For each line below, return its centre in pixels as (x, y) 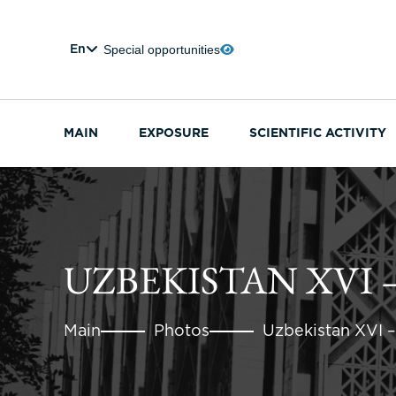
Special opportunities (162, 49)
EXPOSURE (174, 133)
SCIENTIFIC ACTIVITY (318, 133)
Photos (182, 331)
